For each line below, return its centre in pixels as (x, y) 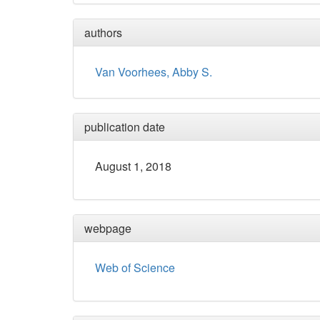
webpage (108, 229)
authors (103, 33)
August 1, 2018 (133, 166)
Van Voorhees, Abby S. (154, 72)
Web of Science (135, 268)
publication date (125, 127)
